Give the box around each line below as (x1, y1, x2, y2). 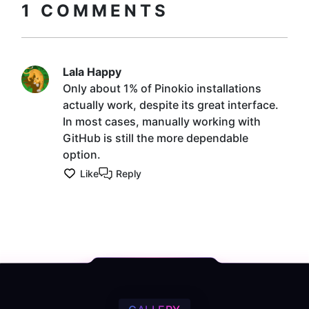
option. (63, 147, 101, 161)
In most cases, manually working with (63, 114, 261, 128)
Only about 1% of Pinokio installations (63, 81, 261, 95)
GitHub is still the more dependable (63, 130, 248, 145)
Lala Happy (63, 64, 121, 79)
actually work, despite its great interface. (63, 97, 279, 112)
